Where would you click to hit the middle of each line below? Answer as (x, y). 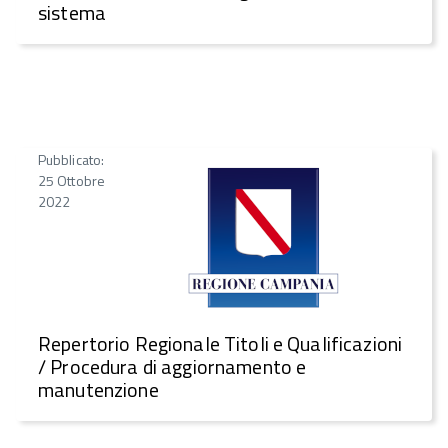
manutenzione (98, 390)
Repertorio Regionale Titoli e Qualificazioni (220, 344)
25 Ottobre (71, 180)
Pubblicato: (71, 159)
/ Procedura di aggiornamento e (172, 367)
